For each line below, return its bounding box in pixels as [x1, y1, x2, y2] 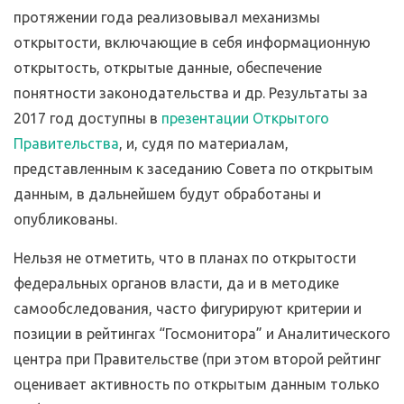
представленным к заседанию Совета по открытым [14, 161, 373, 178]
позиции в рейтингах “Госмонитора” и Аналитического [14, 326, 390, 343]
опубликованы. [14, 211, 117, 228]
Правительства [14, 135, 119, 152]
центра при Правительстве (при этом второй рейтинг [14, 351, 381, 368]
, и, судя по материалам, [119, 135, 289, 152]
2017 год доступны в [14, 110, 161, 127]
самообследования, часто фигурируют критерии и [14, 300, 362, 317]
